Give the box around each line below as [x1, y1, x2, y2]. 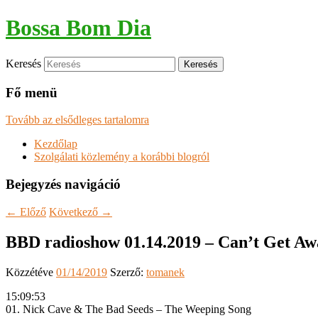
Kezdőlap [34, 138, 77, 150]
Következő [49, 205, 101, 218]
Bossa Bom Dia [6, 15, 151, 41]
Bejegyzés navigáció [6, 177, 121, 192]
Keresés [6, 57, 41, 70]
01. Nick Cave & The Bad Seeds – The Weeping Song [6, 302, 251, 315]
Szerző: [110, 265, 146, 278]
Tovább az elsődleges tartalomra [6, 114, 149, 126]
